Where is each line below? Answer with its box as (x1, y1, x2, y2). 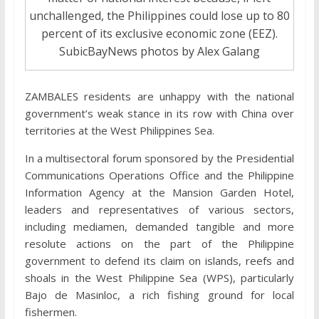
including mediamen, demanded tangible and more (24, 219, 295, 234)
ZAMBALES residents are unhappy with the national (24, 89, 295, 104)
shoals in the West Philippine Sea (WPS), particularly (24, 271, 295, 286)
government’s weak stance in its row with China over (24, 106, 295, 121)
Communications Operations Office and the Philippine (24, 168, 295, 183)
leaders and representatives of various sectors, (24, 202, 295, 217)
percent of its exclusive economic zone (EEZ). (41, 26, 278, 42)
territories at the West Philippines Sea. (24, 123, 214, 138)
